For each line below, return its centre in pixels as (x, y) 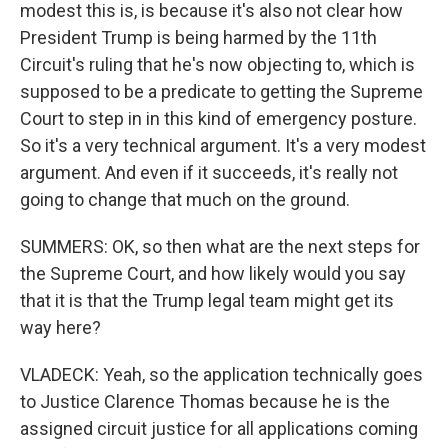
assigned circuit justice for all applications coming (219, 429)
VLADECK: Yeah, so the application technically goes (221, 375)
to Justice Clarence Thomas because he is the (205, 402)
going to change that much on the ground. (185, 200)
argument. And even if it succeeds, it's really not (209, 173)
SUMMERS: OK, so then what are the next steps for (220, 247)
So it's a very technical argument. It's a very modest (223, 146)
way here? (60, 328)
